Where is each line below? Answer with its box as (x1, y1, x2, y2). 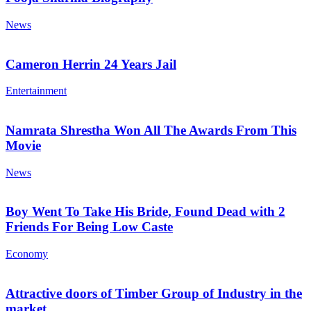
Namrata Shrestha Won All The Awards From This (6, 123, 296, 137)
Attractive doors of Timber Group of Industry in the (6, 285, 302, 301)
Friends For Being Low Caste (6, 219, 173, 235)
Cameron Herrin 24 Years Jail (6, 56, 176, 72)
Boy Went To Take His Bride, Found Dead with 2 (6, 204, 285, 219)
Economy (6, 248, 48, 260)
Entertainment (6, 85, 67, 97)
